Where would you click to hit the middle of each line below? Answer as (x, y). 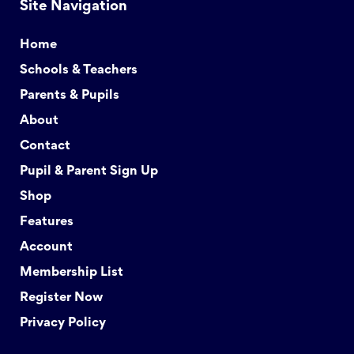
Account (46, 247)
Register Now (61, 298)
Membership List (72, 273)
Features (47, 222)
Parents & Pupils (70, 96)
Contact (45, 146)
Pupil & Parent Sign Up (89, 171)
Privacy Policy (63, 323)
